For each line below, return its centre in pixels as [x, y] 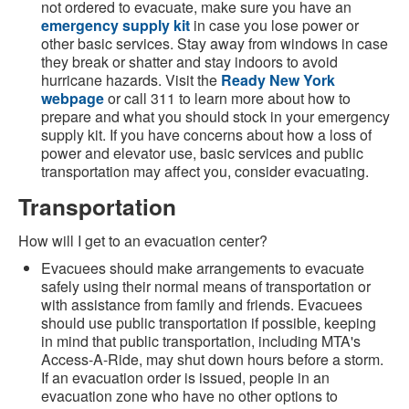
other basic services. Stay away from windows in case [215, 44]
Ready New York [278, 80]
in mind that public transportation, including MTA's [201, 341]
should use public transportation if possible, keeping [209, 323]
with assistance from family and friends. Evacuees [202, 305]
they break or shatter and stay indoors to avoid [189, 62]
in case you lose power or [274, 26]
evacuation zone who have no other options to [189, 396]
